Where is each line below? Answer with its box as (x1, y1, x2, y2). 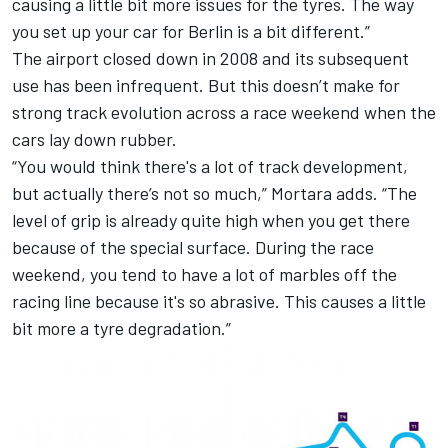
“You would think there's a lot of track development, (12, 154, 408, 177)
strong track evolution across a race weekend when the (12, 100, 436, 123)
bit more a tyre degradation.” (12, 316, 231, 339)
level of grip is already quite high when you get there (12, 208, 410, 231)
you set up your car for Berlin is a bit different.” (12, 19, 370, 42)
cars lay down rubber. (12, 127, 177, 150)
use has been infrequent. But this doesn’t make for (12, 73, 400, 96)
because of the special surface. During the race (12, 235, 374, 258)
